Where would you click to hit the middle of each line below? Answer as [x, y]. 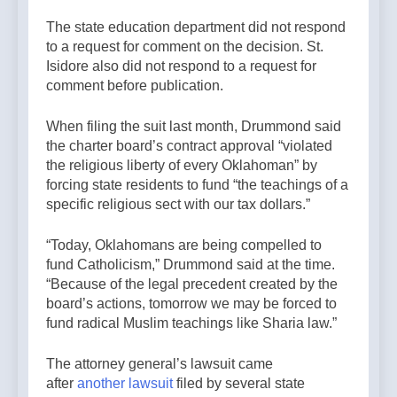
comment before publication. [136, 85]
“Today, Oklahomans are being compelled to [184, 245]
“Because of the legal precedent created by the [192, 284]
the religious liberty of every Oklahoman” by [182, 165]
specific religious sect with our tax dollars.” [178, 204]
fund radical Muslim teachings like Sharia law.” [191, 323]
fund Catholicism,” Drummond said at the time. [191, 264]
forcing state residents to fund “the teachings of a [197, 184]
